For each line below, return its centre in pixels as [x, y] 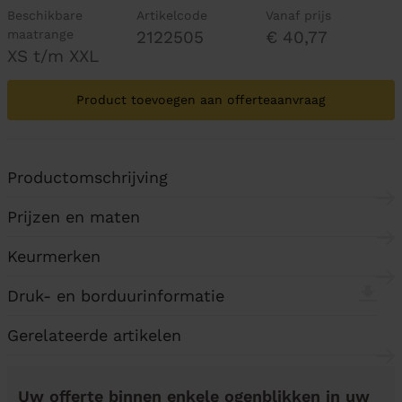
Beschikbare [45, 15]
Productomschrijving [87, 177]
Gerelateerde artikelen [94, 335]
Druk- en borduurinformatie [116, 296]
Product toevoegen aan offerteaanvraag [201, 100]
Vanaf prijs [298, 15]
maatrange [40, 34]
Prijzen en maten [74, 217]
